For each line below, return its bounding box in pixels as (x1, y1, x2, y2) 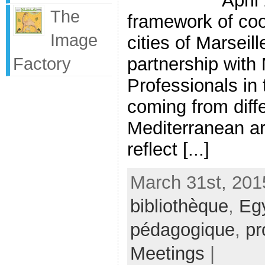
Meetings (130, 243, 205, 264)
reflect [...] (127, 138, 209, 160)
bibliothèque (130, 195, 228, 216)
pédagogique (130, 219, 235, 240)
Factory (13, 54, 71, 73)
